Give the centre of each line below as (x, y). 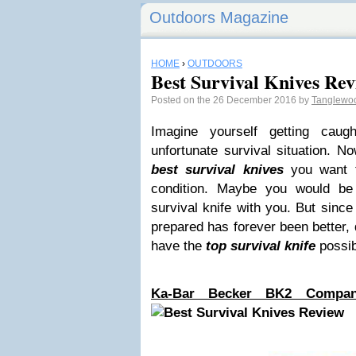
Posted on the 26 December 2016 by (231, 100)
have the (178, 246)
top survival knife (261, 246)
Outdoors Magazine (219, 17)
